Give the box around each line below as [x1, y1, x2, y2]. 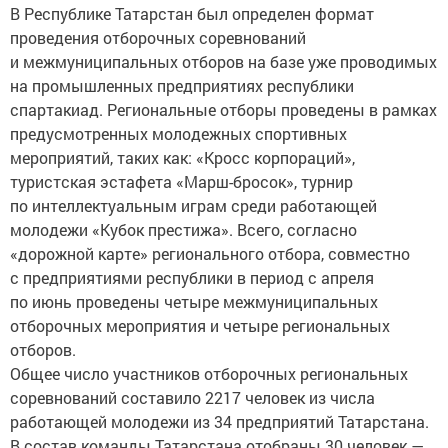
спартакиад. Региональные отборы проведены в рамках [10, 99, 437, 120]
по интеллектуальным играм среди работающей [10, 195, 377, 216]
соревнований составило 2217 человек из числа [10, 387, 375, 408]
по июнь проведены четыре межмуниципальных [10, 291, 378, 312]
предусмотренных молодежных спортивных [10, 123, 347, 144]
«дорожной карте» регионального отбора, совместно [10, 243, 410, 264]
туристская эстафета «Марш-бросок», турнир [10, 171, 353, 192]
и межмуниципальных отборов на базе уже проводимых [10, 51, 437, 72]
